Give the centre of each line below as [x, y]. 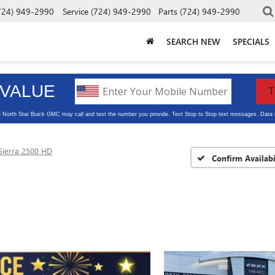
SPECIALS [251, 41]
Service [76, 11]
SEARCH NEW [193, 41]
